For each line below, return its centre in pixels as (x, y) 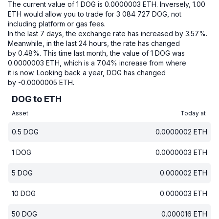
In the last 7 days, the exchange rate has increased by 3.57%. (108, 33)
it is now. (21, 73)
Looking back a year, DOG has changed (101, 73)
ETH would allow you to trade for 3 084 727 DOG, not (95, 14)
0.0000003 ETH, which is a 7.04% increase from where (97, 63)
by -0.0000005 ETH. (41, 82)
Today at (194, 113)
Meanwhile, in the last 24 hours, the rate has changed (94, 43)
